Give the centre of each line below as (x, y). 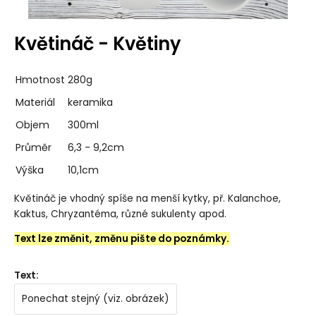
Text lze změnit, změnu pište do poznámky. (121, 239)
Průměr (33, 147)
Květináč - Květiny (97, 43)
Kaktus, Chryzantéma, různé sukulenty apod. (120, 214)
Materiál (35, 102)
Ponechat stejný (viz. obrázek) (95, 299)
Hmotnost (40, 79)
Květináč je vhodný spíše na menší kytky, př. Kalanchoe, (147, 198)
